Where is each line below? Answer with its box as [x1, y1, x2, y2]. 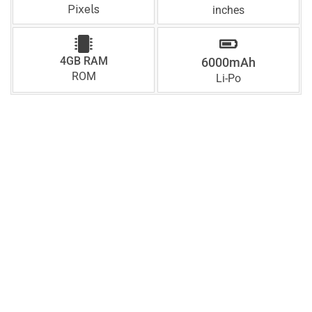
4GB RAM [59, 54, 108, 68]
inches [212, 3, 244, 17]
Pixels [68, 3, 100, 16]
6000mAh [201, 55, 256, 70]
